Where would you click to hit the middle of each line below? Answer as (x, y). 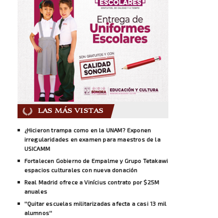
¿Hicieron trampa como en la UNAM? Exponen (88, 130)
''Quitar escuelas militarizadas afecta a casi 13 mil (95, 203)
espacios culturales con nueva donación (81, 170)
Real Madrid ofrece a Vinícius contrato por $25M (92, 182)
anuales (36, 191)
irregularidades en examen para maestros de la (92, 139)
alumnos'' (38, 212)
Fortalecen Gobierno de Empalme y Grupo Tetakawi (96, 160)
